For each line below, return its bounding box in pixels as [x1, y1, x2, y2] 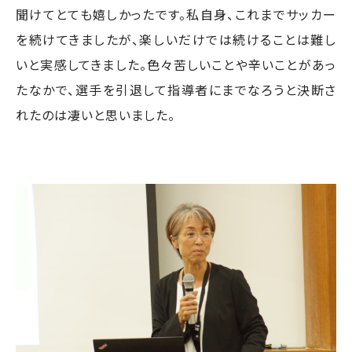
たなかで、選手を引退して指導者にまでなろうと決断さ [16, 80, 336, 99]
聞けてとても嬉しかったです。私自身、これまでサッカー [16, 5, 336, 24]
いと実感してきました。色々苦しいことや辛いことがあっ [16, 55, 336, 74]
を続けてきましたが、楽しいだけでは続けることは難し [16, 30, 336, 49]
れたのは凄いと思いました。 [16, 105, 175, 124]
